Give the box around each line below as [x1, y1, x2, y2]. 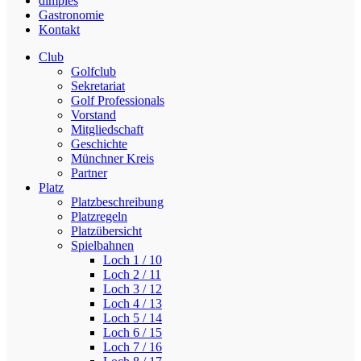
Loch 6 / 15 [103, 326, 162, 339]
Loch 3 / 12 [103, 282, 162, 296]
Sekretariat [71, 79, 125, 93]
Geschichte [71, 137, 127, 151]
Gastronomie [39, 8, 104, 22]
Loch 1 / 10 [103, 253, 162, 267]
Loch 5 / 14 [103, 311, 162, 325]
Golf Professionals [71, 93, 164, 107]
